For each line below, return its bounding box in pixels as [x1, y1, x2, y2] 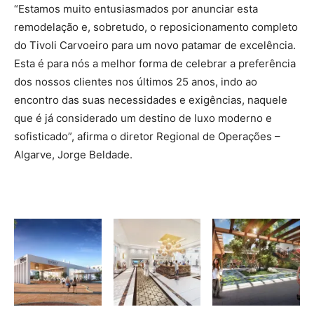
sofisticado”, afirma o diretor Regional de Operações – [14, 129, 280, 143]
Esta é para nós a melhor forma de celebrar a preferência [14, 56, 296, 70]
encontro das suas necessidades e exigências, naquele [14, 93, 287, 107]
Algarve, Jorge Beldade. [14, 147, 132, 161]
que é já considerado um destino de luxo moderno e [14, 111, 272, 125]
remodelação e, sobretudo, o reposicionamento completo [14, 20, 298, 34]
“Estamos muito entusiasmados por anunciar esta [14, 1, 258, 15]
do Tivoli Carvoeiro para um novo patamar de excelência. [14, 38, 296, 52]
